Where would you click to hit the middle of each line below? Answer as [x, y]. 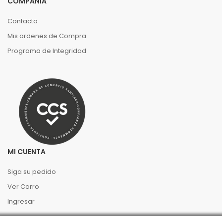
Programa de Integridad [47, 51]
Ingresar [21, 202]
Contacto [23, 21]
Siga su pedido [32, 172]
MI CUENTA [27, 152]
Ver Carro [23, 187]
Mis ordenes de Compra [47, 36]
